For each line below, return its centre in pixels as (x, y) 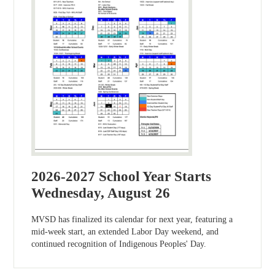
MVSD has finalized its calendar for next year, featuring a (132, 220)
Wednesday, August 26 (101, 193)
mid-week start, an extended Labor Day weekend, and (125, 232)
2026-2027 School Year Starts (122, 177)
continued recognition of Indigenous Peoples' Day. (119, 244)
